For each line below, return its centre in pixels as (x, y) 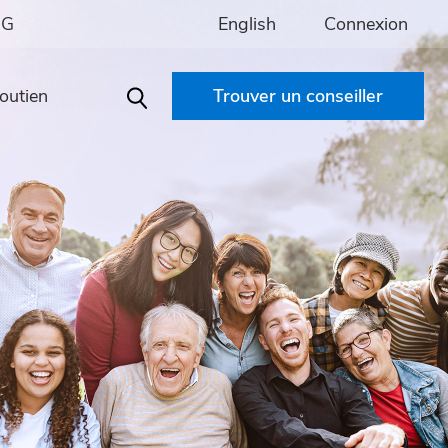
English (247, 23)
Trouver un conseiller (298, 96)
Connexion (366, 23)
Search (153, 106)
